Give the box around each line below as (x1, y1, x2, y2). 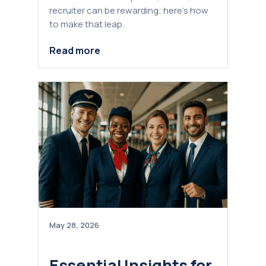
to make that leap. (49, 17, 124, 30)
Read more (49, 44, 100, 58)
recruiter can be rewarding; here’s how (49, 4, 208, 17)
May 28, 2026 (49, 220, 99, 231)
